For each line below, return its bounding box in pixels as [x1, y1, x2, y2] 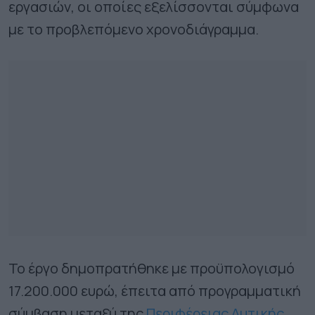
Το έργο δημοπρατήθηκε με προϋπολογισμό [8, 258, 295, 278]
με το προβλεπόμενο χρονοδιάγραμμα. [8, 19, 259, 39]
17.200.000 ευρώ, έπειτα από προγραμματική [8, 281, 301, 300]
